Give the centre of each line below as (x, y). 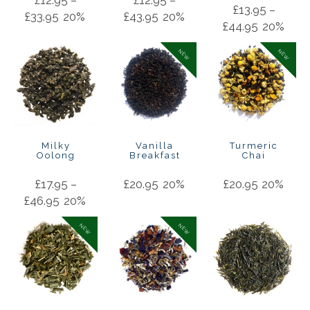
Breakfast (155, 155)
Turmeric (254, 145)
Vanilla (155, 145)
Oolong (56, 155)
